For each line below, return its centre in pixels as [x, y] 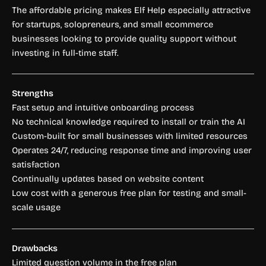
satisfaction [36, 165]
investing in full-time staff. [65, 53]
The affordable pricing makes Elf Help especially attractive [131, 10]
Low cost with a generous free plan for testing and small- [129, 193]
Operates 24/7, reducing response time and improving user [132, 151]
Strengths [33, 94]
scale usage [36, 208]
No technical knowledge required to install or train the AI [129, 122]
